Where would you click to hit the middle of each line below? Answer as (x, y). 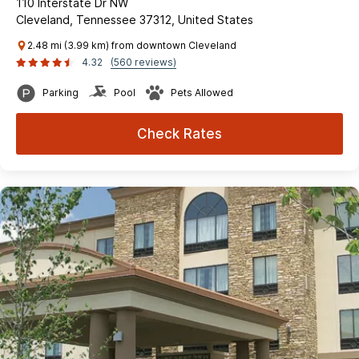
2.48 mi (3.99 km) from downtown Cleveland (132, 45)
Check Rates (179, 133)
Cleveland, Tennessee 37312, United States (135, 19)
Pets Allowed (202, 92)
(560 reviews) (143, 62)
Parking (61, 92)
